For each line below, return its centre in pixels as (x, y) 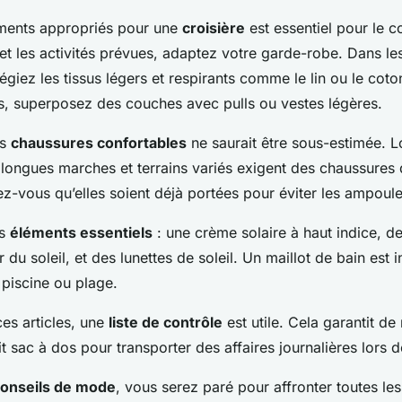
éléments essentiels (81, 233)
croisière (214, 28)
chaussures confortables (99, 143)
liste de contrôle (166, 323)
